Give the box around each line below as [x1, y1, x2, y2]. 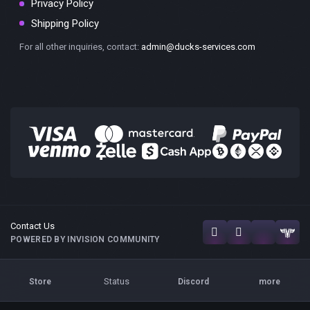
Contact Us [10, 221, 55, 232]
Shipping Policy [31, 17, 99, 30]
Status [104, 276, 130, 287]
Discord [177, 276, 209, 286]
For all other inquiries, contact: [19, 41, 141, 52]
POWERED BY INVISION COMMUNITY [10, 235, 160, 245]
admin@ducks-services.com [141, 41, 255, 52]
